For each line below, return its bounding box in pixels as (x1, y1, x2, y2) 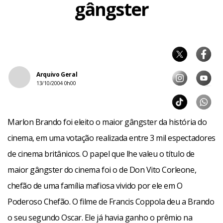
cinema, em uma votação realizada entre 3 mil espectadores (7, 132, 216, 143)
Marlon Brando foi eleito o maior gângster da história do (7, 116, 207, 127)
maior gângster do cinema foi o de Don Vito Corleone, (7, 164, 197, 175)
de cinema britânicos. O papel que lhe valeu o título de (7, 148, 195, 159)
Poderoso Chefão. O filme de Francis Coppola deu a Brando (7, 196, 215, 207)
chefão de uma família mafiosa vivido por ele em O (7, 180, 183, 191)
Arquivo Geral (36, 70, 78, 79)
